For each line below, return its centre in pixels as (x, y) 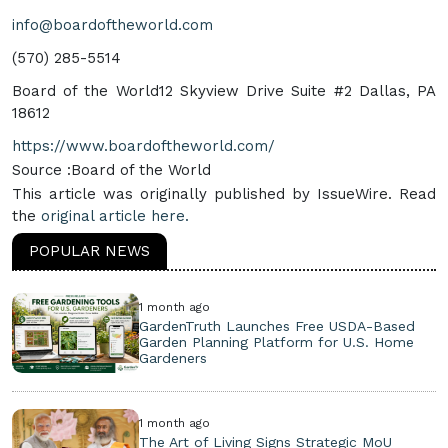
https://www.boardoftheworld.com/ (143, 145)
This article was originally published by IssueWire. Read (224, 193)
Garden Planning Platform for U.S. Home (277, 341)
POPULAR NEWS (89, 250)
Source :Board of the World (111, 169)
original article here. (115, 215)
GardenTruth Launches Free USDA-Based (277, 325)
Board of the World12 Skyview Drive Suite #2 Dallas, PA (224, 90)
